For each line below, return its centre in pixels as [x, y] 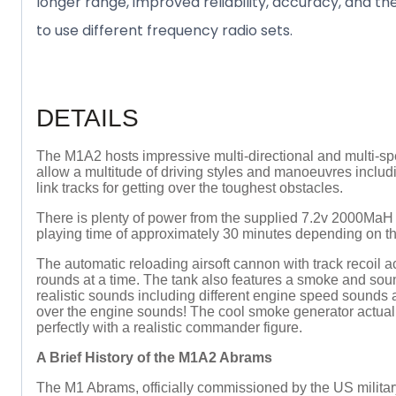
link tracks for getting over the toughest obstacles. [190, 187]
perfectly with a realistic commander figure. [169, 327]
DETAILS [88, 118]
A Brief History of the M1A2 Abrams [154, 357]
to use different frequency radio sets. [164, 30]
